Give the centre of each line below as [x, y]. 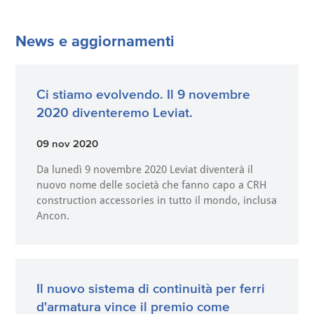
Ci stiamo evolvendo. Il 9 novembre [144, 95]
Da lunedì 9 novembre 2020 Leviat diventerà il [145, 170]
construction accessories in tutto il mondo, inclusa [157, 201]
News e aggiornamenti [95, 41]
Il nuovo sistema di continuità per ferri [151, 289]
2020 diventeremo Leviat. [115, 113]
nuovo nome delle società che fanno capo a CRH [152, 185]
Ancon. [53, 216]
